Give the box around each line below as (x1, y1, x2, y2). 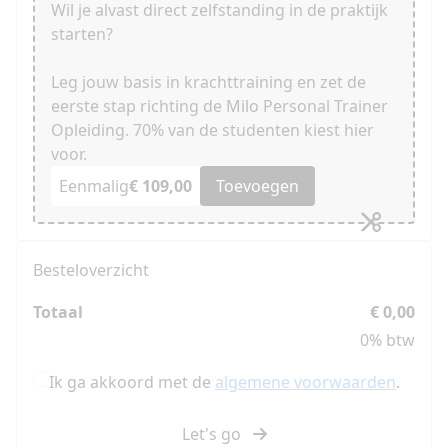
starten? (51, 22, 113, 45)
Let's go (181, 422, 245, 445)
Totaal (33, 300, 83, 323)
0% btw (360, 328, 415, 351)
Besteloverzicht (33, 258, 149, 281)
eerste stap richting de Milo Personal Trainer (51, 94, 388, 117)
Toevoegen (216, 174, 299, 197)
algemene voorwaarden (215, 370, 396, 393)
